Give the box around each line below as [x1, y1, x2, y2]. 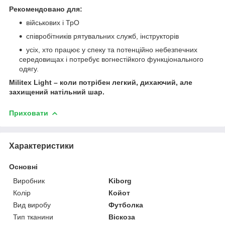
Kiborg [108, 176, 132, 185]
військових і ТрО [26, 18, 79, 27]
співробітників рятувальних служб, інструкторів [26, 32, 179, 40]
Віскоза [108, 212, 136, 221]
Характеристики [9, 141, 74, 150]
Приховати [9, 108, 48, 117]
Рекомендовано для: [9, 5, 82, 13]
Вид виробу [13, 200, 51, 209]
